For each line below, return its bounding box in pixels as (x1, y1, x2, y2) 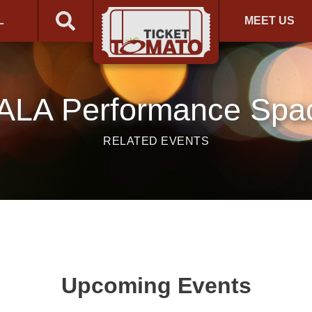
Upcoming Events (61, 273, 251, 298)
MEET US (244, 15, 295, 26)
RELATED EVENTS (103, 135, 209, 147)
